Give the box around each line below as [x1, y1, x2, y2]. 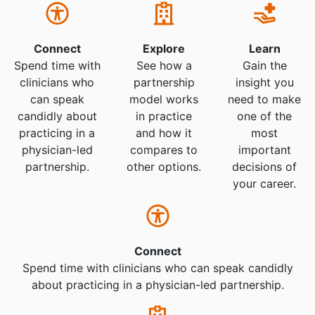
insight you [235, 75, 294, 90]
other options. [127, 160, 202, 174]
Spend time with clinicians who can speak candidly [22, 261, 293, 276]
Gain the [242, 58, 287, 73]
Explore [143, 41, 186, 56]
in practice [136, 109, 193, 124]
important [238, 143, 291, 157]
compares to [130, 143, 198, 157]
